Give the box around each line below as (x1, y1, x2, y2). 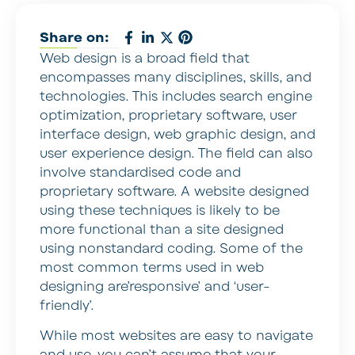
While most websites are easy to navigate (40, 326, 313, 345)
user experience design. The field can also (40, 144, 313, 162)
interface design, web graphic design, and (40, 125, 315, 143)
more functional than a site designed (40, 220, 284, 239)
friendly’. (40, 296, 94, 315)
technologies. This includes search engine (40, 87, 312, 105)
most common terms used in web (40, 258, 264, 277)
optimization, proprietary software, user (40, 106, 297, 124)
